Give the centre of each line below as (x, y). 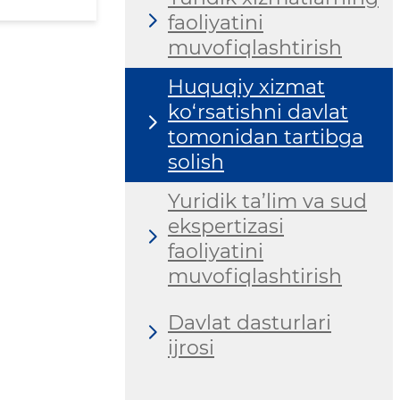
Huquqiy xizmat (246, 87)
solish (196, 162)
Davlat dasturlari (250, 322)
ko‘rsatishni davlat (258, 112)
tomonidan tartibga (266, 137)
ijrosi (191, 347)
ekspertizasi (226, 227)
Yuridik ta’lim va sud (267, 202)
